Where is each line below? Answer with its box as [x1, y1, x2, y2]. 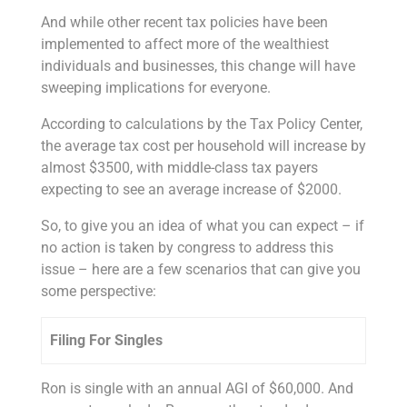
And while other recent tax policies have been [40, 13, 328, 31]
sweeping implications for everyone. [40, 78, 271, 96]
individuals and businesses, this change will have [40, 56, 355, 74]
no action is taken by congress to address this [40, 238, 333, 256]
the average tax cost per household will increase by [40, 136, 366, 154]
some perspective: [40, 282, 156, 300]
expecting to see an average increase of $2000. [40, 180, 342, 198]
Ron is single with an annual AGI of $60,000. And [40, 379, 353, 397]
